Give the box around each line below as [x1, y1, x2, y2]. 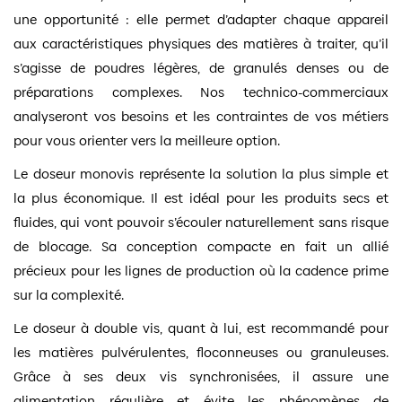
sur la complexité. [13, 284, 124, 304]
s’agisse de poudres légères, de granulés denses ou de [13, 57, 389, 77]
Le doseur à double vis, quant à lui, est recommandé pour [13, 318, 389, 337]
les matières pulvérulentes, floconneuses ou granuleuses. [13, 342, 389, 362]
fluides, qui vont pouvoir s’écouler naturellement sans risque [13, 212, 389, 232]
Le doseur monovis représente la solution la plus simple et [13, 163, 389, 183]
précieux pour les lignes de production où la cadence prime [13, 260, 389, 280]
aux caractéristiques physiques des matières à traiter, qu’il [13, 33, 389, 53]
